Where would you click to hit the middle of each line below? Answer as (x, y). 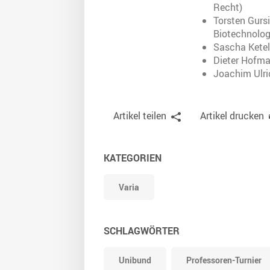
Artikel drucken (232, 116)
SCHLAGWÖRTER (142, 231)
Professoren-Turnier (224, 260)
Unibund (135, 260)
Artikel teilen (140, 116)
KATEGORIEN (133, 158)
